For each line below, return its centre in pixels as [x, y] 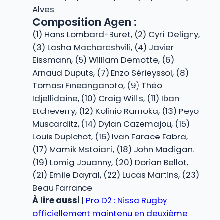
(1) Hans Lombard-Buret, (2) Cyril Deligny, [116, 35]
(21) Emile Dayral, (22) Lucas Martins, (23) [116, 175]
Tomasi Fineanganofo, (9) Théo [97, 86]
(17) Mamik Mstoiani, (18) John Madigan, [113, 150]
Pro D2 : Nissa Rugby [126, 201]
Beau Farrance [62, 188]
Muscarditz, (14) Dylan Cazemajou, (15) [111, 124]
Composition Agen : [84, 22]
